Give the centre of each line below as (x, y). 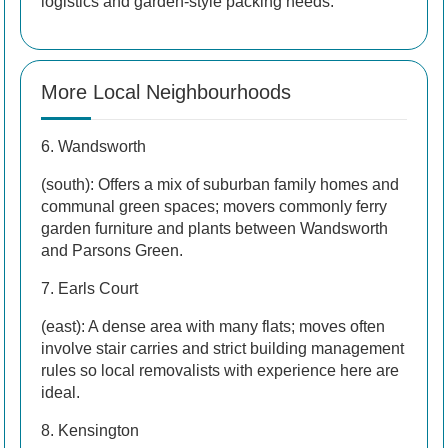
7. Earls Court (89, 288)
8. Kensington (90, 430)
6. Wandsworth (93, 146)
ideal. (60, 392)
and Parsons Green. (112, 250)
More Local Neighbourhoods (166, 91)
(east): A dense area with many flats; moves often (213, 326)
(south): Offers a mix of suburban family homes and (220, 184)
